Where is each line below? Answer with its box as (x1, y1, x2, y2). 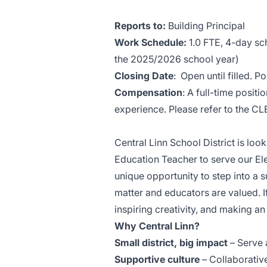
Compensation (114, 86, 182, 98)
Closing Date (114, 70, 173, 82)
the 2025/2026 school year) (114, 53, 239, 65)
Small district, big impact (114, 237, 228, 249)
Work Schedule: (114, 36, 187, 48)
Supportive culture (114, 253, 200, 265)
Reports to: (114, 20, 166, 32)
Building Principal (166, 20, 245, 32)
